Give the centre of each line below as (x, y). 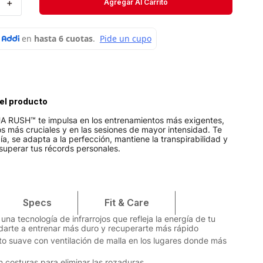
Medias (42, 30)
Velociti (43, 55)
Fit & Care (127, 203)
